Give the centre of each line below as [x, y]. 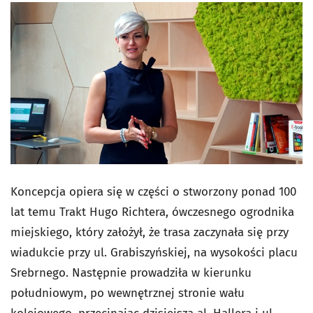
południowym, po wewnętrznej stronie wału [128, 293]
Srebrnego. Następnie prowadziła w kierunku [131, 273]
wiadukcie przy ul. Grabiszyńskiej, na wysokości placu [154, 253]
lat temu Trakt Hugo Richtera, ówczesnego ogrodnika [152, 212]
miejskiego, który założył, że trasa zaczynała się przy [150, 233]
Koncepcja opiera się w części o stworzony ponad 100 [153, 192]
